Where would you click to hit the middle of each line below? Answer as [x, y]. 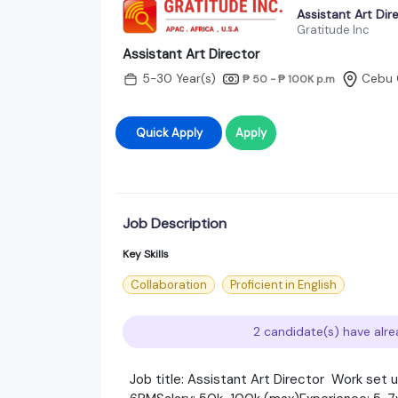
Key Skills [146, 254]
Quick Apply [187, 132]
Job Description [175, 223]
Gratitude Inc [333, 29]
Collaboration [169, 284]
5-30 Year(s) [179, 79]
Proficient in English [283, 284]
